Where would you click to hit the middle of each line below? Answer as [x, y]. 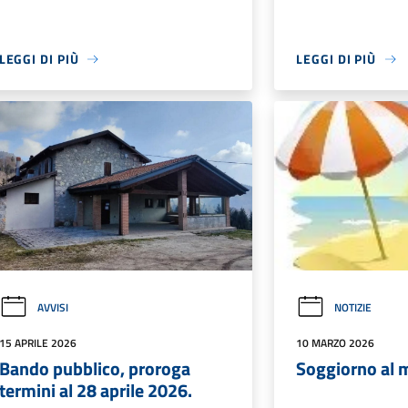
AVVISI [52, 307]
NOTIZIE [353, 307]
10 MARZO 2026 [336, 342]
